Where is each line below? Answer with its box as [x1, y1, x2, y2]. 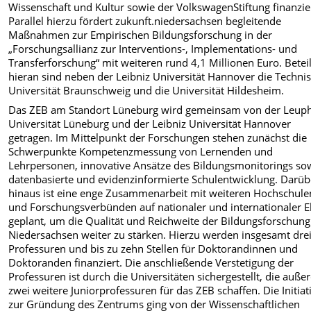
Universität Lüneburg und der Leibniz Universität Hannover [8, 116, 292, 131]
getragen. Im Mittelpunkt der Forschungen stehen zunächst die [8, 130, 308, 144]
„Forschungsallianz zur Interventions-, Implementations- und [8, 41, 298, 56]
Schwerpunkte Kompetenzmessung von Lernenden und [8, 144, 274, 158]
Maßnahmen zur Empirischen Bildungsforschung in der [8, 27, 273, 42]
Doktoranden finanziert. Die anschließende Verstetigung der [8, 255, 294, 269]
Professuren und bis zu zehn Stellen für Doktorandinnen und [8, 241, 299, 255]
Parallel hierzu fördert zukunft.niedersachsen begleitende [8, 13, 282, 28]
